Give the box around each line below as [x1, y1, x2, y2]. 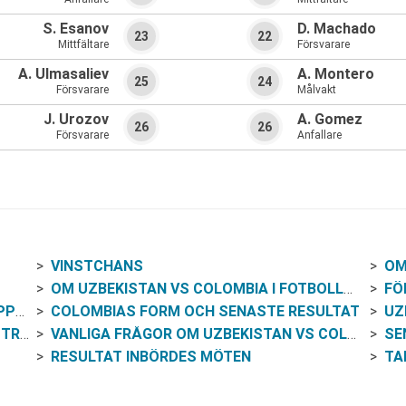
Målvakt [297, 83, 336, 97]
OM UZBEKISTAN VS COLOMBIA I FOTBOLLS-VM [51, 279, 344, 297]
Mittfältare [58, 38, 109, 52]
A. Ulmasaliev [18, 65, 109, 83]
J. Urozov [43, 111, 109, 129]
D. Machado [297, 20, 376, 38]
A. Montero [297, 65, 374, 83]
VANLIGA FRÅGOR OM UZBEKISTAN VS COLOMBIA [51, 324, 348, 343]
